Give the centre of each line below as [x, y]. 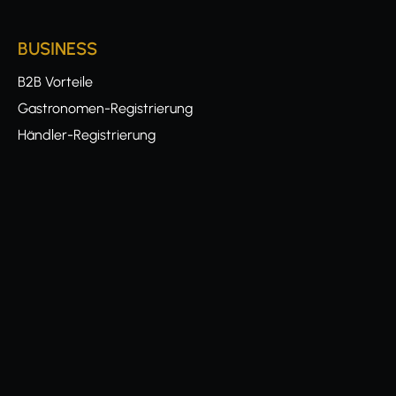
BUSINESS [57, 49]
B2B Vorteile [55, 82]
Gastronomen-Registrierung [105, 108]
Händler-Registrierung [87, 135]
